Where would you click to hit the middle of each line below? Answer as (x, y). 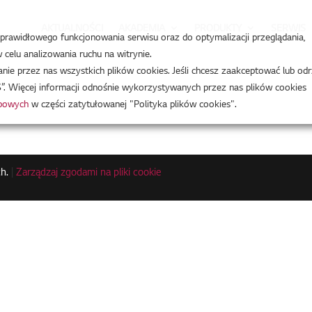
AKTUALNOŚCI (72, 28)
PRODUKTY (218, 28)
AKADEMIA (141, 28)
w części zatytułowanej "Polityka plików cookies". (133, 105)
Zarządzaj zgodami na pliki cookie (89, 173)
